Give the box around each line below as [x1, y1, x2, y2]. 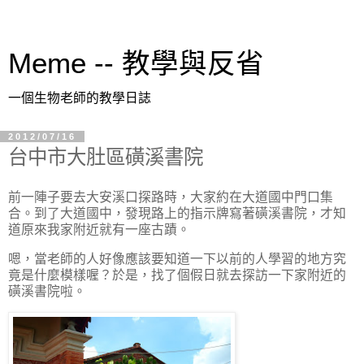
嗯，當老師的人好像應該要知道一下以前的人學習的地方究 [8, 251, 346, 266]
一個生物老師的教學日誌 [8, 91, 151, 105]
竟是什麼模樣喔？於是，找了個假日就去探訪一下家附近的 [8, 267, 346, 282]
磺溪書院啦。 [8, 284, 86, 298]
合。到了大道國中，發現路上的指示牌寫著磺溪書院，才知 [8, 206, 346, 220]
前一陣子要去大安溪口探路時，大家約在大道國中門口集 [8, 189, 333, 204]
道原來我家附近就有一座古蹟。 [8, 222, 190, 236]
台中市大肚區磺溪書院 [8, 146, 203, 168]
